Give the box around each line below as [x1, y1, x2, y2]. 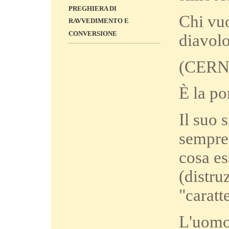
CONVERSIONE [68, 30, 117, 38]
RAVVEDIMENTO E [68, 17, 129, 25]
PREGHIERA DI [68, 5, 117, 12]
